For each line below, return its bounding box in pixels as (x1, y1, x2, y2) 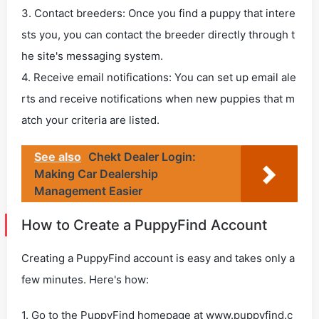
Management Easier (34, 184, 142, 198)
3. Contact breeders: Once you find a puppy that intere (21, 6, 296, 20)
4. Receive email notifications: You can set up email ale (21, 70, 296, 84)
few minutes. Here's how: (21, 273, 149, 286)
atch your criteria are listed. (21, 113, 159, 127)
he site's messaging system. (21, 49, 163, 63)
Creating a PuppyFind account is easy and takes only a (21, 251, 295, 265)
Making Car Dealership (34, 167, 158, 181)
